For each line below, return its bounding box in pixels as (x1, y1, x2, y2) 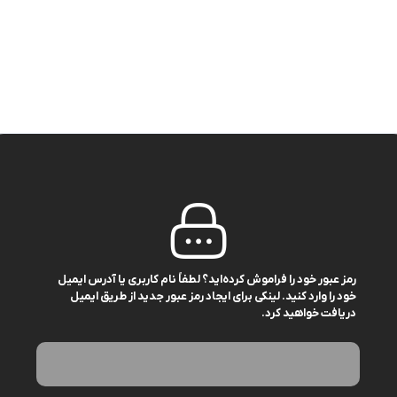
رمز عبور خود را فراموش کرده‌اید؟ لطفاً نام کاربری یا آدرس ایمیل (57, 272, 356, 287)
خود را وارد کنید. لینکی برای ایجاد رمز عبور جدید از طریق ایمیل (69, 289, 356, 304)
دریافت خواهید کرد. (261, 306, 356, 321)
